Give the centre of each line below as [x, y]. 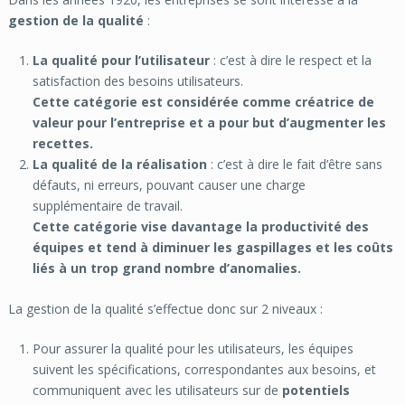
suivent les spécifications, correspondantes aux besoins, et [204, 370]
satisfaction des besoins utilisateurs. [137, 81]
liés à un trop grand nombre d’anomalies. [166, 268]
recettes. [62, 144]
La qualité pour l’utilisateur [121, 61]
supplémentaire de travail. [107, 206]
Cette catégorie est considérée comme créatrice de [203, 102]
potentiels [316, 391]
